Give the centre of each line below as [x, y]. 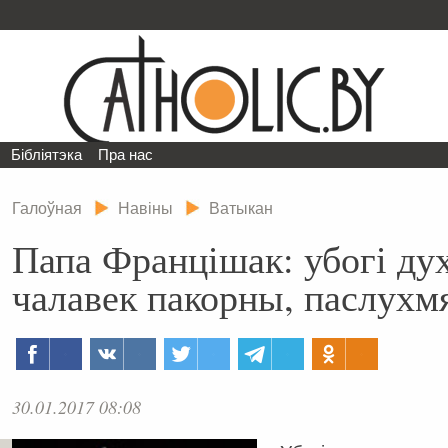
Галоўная [47, 208]
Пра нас [126, 154]
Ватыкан [241, 208]
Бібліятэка [47, 154]
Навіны [145, 208]
